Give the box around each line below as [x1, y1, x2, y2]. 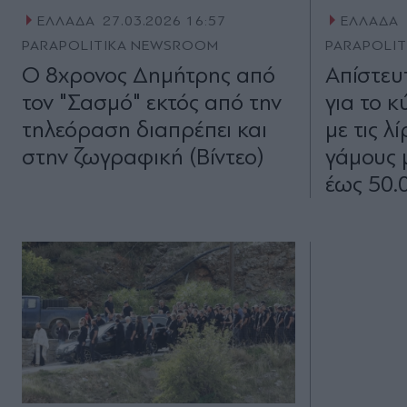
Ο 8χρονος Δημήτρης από [22, 62, 275, 89]
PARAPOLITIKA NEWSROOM [22, 37, 220, 55]
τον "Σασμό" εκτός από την [22, 89, 282, 116]
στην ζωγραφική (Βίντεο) [22, 144, 264, 171]
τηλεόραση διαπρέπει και [22, 116, 267, 144]
